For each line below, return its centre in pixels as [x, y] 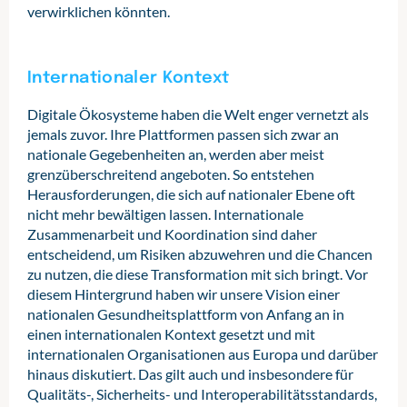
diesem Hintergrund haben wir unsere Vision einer [184, 294]
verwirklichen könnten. [99, 11]
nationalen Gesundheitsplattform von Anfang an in [186, 314]
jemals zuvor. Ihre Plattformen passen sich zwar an [183, 134]
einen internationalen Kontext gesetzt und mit [171, 334]
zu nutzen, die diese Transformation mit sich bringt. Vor [198, 274]
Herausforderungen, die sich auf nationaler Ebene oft [191, 194]
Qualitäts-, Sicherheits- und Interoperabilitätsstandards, [202, 394]
